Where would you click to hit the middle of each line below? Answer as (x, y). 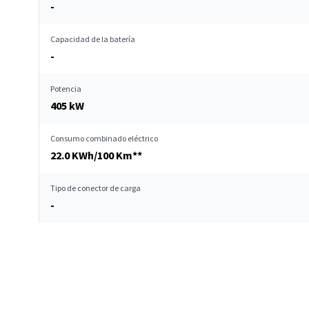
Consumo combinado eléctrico (104, 138)
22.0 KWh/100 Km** (96, 155)
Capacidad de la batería (93, 39)
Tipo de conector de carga (96, 188)
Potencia (66, 89)
